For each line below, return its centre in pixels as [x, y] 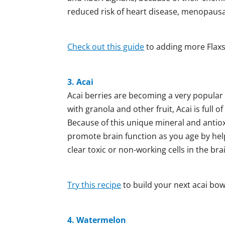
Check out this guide [106, 46]
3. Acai [81, 82]
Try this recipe [94, 185]
